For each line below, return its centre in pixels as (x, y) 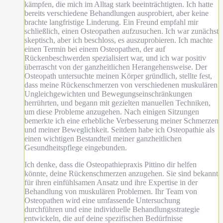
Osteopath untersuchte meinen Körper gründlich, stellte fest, (118, 76)
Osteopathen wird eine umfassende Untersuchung (102, 200)
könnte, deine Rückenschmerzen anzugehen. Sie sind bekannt (121, 173)
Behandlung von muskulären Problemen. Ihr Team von (111, 191)
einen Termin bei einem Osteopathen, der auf (95, 49)
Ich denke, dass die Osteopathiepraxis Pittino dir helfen (111, 164)
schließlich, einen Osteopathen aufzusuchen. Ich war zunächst (121, 31)
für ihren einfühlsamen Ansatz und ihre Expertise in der (111, 182)
